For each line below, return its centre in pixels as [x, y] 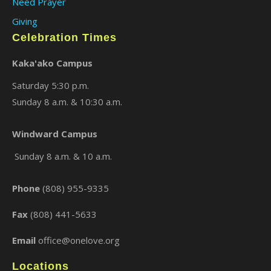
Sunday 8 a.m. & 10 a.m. [62, 156]
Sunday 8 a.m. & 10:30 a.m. [67, 102]
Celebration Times [64, 38]
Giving [25, 21]
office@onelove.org [78, 240]
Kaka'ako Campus [52, 63]
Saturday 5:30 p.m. [51, 86]
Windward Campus [55, 134]
